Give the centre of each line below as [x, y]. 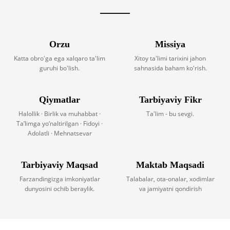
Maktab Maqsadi [170, 165]
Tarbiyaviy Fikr [170, 100]
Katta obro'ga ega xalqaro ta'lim [60, 59]
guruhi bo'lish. [60, 68]
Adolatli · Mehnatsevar [60, 133]
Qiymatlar [60, 100]
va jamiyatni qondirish [170, 189]
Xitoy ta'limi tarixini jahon [170, 59]
